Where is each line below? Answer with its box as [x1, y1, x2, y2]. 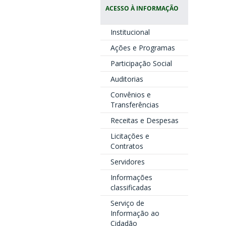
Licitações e [110, 131, 149, 141]
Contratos [110, 141, 143, 151]
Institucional [110, 27, 150, 37]
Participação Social [110, 59, 172, 68]
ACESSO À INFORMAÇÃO [105, 4, 179, 12]
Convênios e [110, 90, 151, 99]
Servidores [110, 157, 145, 166]
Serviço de [110, 198, 144, 208]
